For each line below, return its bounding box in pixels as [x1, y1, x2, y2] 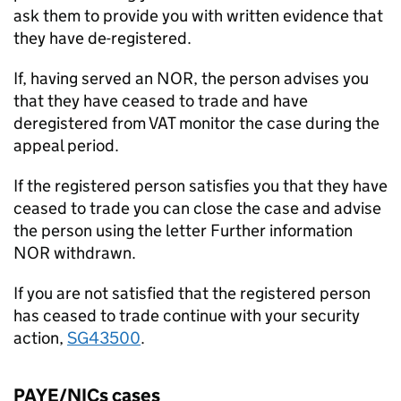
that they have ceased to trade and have [13, 90, 308, 111]
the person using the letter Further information [13, 220, 353, 241]
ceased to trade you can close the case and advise [13, 198, 381, 218]
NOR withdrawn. [13, 243, 136, 263]
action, [13, 328, 67, 348]
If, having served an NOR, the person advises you [13, 68, 369, 89]
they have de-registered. [13, 28, 192, 48]
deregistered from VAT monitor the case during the [13, 113, 380, 133]
